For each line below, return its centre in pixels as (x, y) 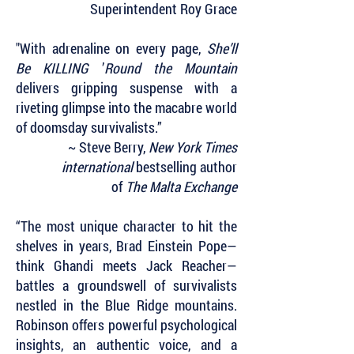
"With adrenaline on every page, (111, 48)
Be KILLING (59, 68)
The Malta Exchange (181, 186)
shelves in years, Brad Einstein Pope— (126, 246)
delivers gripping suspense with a (126, 88)
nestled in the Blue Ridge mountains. (126, 305)
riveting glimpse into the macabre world (126, 107)
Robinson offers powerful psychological (126, 325)
